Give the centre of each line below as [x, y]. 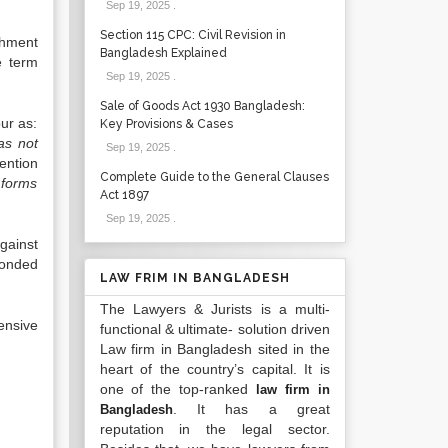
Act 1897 [124, 195]
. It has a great [251, 409]
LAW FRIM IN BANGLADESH [194, 278]
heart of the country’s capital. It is [214, 369]
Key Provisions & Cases [166, 124]
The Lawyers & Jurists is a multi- [214, 309]
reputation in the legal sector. [214, 429]
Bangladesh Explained [163, 53]
